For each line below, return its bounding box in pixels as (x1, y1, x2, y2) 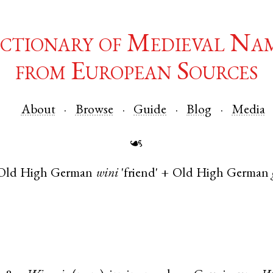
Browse (75, 104, 113, 117)
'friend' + (118, 168, 172, 181)
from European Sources (15, 61, 258, 87)
